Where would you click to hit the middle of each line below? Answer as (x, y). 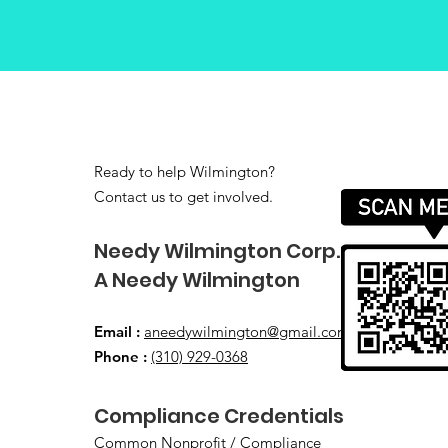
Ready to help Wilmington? (184, 171)
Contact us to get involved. (183, 196)
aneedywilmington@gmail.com (247, 331)
